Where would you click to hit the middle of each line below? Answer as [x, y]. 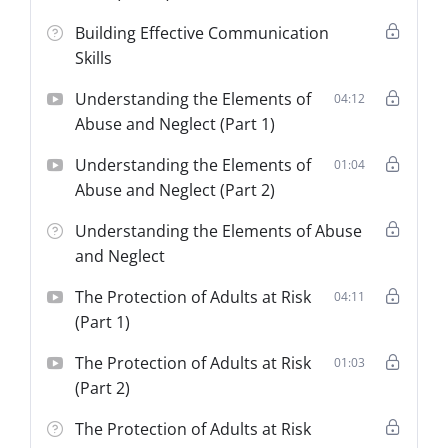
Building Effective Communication [202, 32]
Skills [94, 57]
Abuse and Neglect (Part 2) [175, 189]
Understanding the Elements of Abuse [219, 230]
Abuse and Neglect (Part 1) [175, 123]
